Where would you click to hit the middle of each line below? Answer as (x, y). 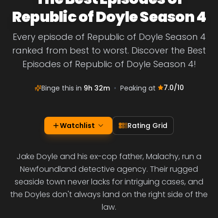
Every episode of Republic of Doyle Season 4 (109, 37)
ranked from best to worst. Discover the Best (109, 50)
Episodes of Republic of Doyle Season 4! (109, 64)
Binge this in (62, 88)
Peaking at (139, 88)
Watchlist (77, 126)
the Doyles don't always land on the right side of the (109, 194)
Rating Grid (147, 126)
